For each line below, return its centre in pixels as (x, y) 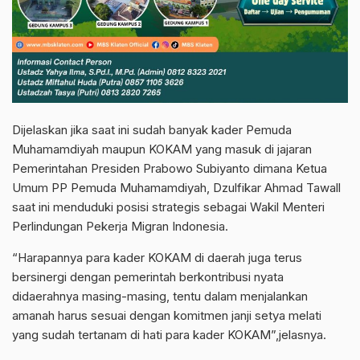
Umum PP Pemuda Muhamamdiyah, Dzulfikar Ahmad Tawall (176, 187)
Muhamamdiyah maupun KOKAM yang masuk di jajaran (162, 149)
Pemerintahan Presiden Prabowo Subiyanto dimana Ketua (170, 168)
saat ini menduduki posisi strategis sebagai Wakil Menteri (168, 207)
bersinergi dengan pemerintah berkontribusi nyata (148, 276)
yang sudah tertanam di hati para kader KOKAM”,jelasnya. (169, 334)
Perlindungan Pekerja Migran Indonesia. (120, 226)
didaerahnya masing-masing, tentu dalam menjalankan (160, 296)
